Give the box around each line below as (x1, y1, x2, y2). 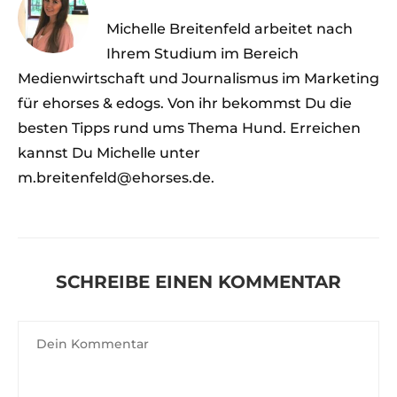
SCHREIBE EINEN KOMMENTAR (56, 271, 341, 292)
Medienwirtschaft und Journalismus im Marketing (18, 70, 379, 87)
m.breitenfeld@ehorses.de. (18, 169, 214, 186)
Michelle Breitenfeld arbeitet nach (106, 20, 353, 37)
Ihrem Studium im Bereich (106, 45, 299, 62)
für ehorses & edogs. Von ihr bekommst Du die (18, 95, 352, 112)
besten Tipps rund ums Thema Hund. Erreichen (18, 120, 361, 136)
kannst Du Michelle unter (18, 144, 200, 161)
